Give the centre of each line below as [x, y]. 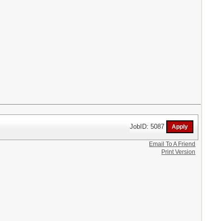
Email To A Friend [172, 144]
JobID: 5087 [148, 126]
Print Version [179, 152]
